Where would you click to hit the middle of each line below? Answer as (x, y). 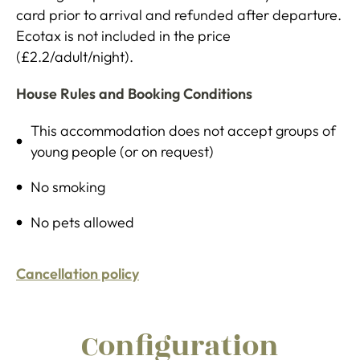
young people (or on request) (122, 152)
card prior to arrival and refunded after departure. (179, 15)
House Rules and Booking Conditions (134, 94)
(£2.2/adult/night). (75, 57)
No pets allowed (82, 223)
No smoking (68, 187)
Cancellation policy (78, 274)
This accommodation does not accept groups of (183, 131)
